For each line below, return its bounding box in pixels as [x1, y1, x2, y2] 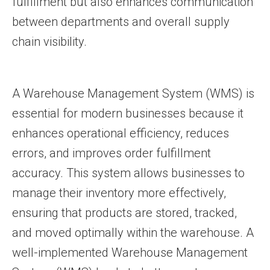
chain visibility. [12, 34, 87, 49]
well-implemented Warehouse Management [12, 245, 248, 260]
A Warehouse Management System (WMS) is [12, 86, 254, 101]
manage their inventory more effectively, [12, 186, 226, 200]
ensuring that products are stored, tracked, [12, 206, 237, 220]
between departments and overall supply [12, 14, 230, 29]
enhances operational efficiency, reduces [12, 126, 229, 140]
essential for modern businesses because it [12, 106, 243, 121]
